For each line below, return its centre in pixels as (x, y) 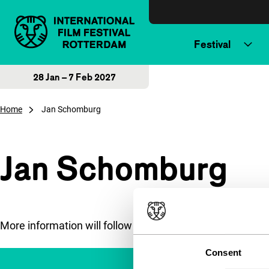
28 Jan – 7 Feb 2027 (74, 77)
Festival (212, 44)
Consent (223, 252)
